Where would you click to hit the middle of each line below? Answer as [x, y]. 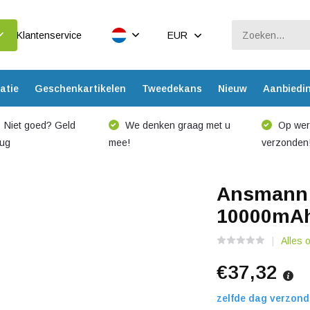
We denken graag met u [176, 125]
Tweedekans [172, 88]
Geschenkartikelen [80, 88]
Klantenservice [49, 35]
